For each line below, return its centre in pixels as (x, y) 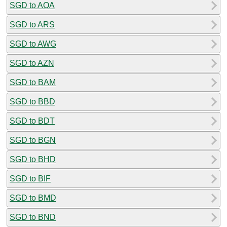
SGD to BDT (32, 121)
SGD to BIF (30, 178)
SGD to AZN (32, 63)
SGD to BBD (32, 101)
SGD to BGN (33, 140)
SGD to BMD (33, 198)
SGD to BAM (33, 82)
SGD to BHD (33, 159)
